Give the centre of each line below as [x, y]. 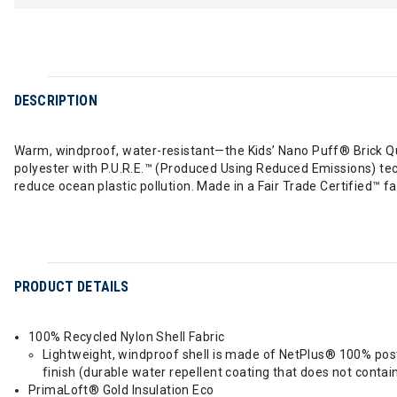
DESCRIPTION [56, 101]
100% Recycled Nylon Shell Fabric [127, 337]
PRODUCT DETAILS [72, 287]
